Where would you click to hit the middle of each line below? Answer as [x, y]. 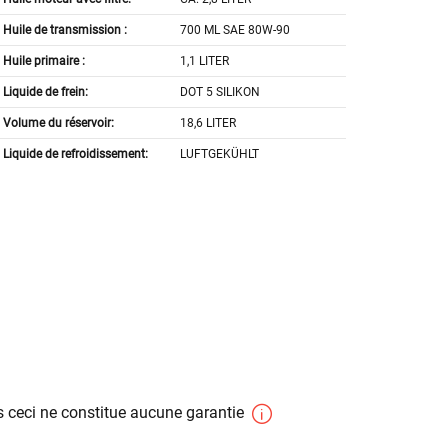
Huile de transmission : [64, 30]
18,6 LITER [208, 123]
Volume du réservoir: [58, 123]
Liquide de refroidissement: [75, 154]
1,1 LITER [205, 61]
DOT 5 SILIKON [220, 92]
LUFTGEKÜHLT [220, 154]
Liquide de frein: [45, 92]
